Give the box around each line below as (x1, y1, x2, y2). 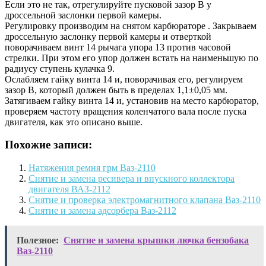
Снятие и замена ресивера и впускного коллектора (28, 173, 235, 184)
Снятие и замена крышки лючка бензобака (64, 235, 249, 246)
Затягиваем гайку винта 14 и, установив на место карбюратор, (5, 95, 259, 106)
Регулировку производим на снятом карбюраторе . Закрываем (5, 20, 256, 31)
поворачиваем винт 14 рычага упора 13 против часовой (5, 42, 231, 52)
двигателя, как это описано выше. (5, 116, 142, 127)
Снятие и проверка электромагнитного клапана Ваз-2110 (28, 195, 261, 205)
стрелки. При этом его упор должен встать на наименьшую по (5, 52, 258, 63)
